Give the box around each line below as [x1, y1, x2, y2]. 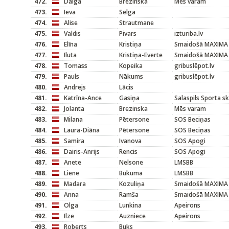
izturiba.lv [174, 29, 203, 38]
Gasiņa [119, 94, 140, 102]
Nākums [119, 72, 143, 81]
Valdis [64, 29, 81, 38]
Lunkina [119, 201, 142, 210]
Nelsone [119, 158, 143, 167]
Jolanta [64, 104, 84, 113]
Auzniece [119, 212, 146, 220]
